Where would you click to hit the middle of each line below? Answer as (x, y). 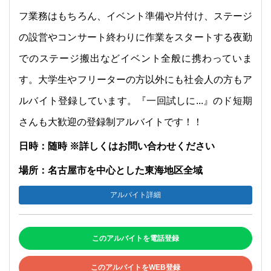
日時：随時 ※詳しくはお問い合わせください (117, 146)
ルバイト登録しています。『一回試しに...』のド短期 (135, 100)
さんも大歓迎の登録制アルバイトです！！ (111, 122)
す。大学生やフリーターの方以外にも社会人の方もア (135, 79)
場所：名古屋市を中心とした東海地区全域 (111, 170)
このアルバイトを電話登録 (135, 238)
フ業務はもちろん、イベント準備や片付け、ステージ (135, 16)
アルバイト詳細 (135, 194)
